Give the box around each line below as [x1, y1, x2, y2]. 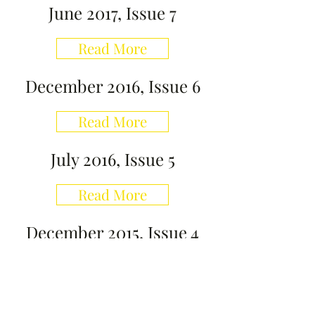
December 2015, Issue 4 [26, 221, 199, 243]
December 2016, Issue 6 [25, 75, 200, 97]
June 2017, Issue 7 [49, 1, 176, 24]
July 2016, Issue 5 [50, 148, 175, 170]
